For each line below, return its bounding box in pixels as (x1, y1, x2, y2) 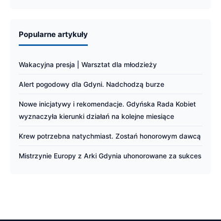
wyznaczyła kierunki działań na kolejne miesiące (19, 112, 174, 120)
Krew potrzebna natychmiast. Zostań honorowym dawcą (19, 132, 201, 140)
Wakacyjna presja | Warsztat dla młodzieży (19, 61, 157, 69)
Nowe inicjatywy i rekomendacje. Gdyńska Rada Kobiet (19, 100, 196, 108)
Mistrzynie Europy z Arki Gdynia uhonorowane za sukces (19, 152, 201, 160)
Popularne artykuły (19, 30, 88, 39)
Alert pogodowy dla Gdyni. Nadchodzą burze (19, 80, 164, 88)
